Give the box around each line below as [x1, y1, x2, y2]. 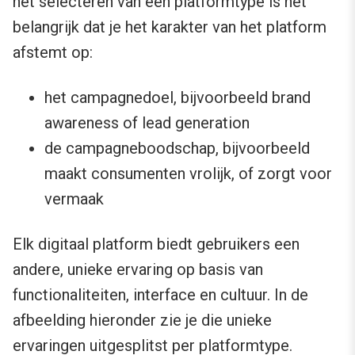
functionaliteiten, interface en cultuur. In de [13, 285, 308, 305]
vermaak [44, 189, 104, 209]
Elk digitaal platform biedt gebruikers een [13, 235, 300, 254]
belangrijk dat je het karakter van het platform [13, 17, 326, 37]
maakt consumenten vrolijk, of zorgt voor [44, 164, 332, 184]
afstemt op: [13, 43, 93, 63]
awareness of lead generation [44, 113, 250, 133]
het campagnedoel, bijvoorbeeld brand [44, 88, 311, 108]
